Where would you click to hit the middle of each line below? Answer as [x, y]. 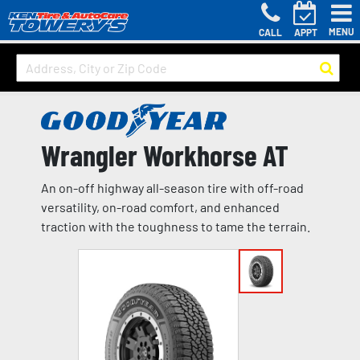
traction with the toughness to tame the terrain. [175, 227]
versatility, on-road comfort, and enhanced [160, 207]
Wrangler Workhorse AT [164, 155]
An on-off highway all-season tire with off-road [172, 188]
